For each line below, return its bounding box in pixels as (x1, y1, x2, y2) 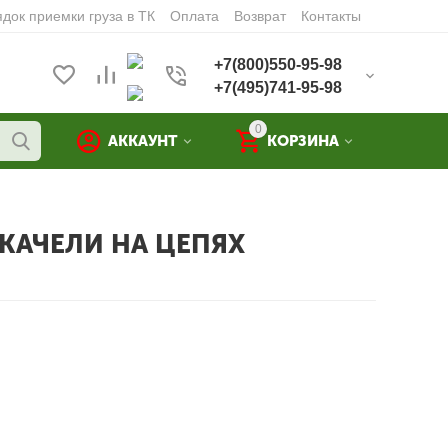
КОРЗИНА (267, 131, 339, 150)
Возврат (233, 8, 286, 24)
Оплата (169, 8, 219, 24)
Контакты (300, 8, 361, 24)
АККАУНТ (108, 131, 178, 150)
